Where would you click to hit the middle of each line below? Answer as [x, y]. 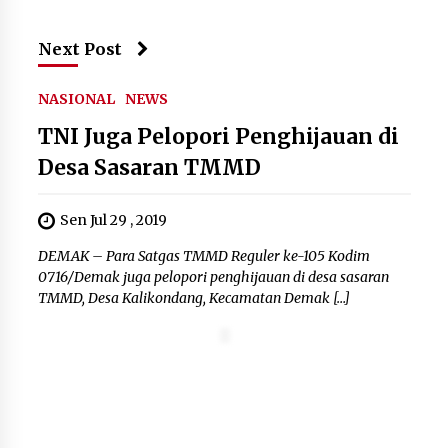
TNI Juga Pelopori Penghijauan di [218, 137]
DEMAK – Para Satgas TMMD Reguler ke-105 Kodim [203, 256]
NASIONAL [76, 99]
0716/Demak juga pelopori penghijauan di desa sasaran [213, 277]
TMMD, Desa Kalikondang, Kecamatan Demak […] [193, 298]
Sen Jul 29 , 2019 [113, 220]
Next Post [79, 49]
